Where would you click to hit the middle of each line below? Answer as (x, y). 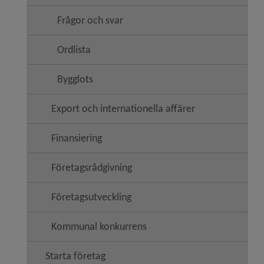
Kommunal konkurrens (99, 226)
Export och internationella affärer (123, 108)
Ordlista (74, 49)
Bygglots (75, 79)
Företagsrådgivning (92, 167)
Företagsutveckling (91, 197)
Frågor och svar (90, 20)
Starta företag (75, 256)
